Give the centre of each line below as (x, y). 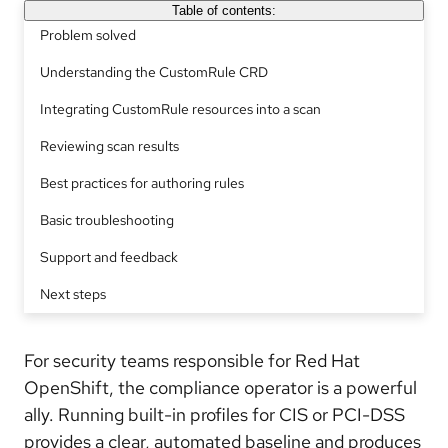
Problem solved (88, 35)
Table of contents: (223, 10)
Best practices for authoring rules (142, 183)
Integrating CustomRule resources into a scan (180, 109)
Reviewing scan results (109, 146)
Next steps (73, 294)
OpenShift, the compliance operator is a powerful (220, 387)
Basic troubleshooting (107, 220)
